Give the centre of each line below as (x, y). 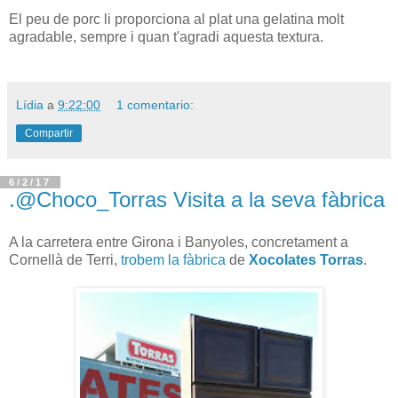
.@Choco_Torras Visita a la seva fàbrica (197, 199)
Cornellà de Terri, (65, 259)
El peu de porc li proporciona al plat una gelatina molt (176, 19)
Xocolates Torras (306, 259)
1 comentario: (155, 104)
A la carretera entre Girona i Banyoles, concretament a (179, 242)
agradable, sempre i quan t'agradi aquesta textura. (166, 36)
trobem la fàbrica (173, 259)
